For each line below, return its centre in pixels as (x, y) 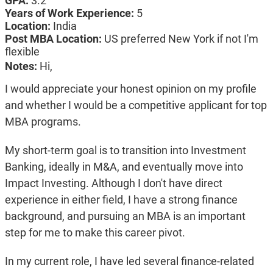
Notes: (22, 66)
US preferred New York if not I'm (181, 39)
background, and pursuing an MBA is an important (125, 216)
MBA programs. (43, 122)
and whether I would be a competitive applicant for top (136, 105)
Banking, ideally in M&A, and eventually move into (124, 167)
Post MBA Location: (54, 39)
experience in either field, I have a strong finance (121, 200)
